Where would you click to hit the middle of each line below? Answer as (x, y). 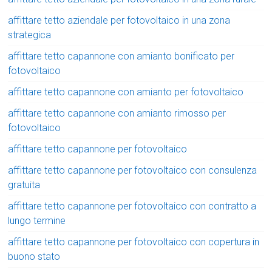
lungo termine (37, 221)
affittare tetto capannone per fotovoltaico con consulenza (133, 171)
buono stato (34, 257)
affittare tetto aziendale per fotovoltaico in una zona (119, 21)
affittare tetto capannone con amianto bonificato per (121, 56)
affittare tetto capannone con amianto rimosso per (117, 114)
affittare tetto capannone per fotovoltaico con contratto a (132, 206)
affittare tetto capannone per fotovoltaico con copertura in (134, 242)
